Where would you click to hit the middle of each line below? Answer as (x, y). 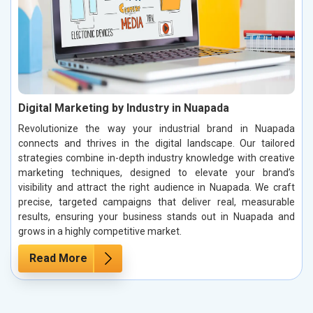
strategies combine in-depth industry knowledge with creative (156, 158)
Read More (58, 258)
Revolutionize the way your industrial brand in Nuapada (156, 128)
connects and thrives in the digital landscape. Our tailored (156, 143)
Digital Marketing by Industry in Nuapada (124, 108)
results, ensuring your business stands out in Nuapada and (156, 216)
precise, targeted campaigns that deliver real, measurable (156, 202)
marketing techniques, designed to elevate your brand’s (156, 172)
